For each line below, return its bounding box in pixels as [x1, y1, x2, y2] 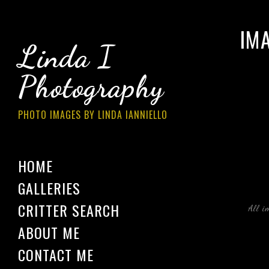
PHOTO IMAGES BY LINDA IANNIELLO [18, 107, 168, 122]
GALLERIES [18, 177, 80, 199]
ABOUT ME [18, 222, 80, 243]
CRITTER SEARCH [18, 199, 119, 221]
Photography [18, 69, 164, 105]
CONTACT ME [18, 244, 94, 265]
